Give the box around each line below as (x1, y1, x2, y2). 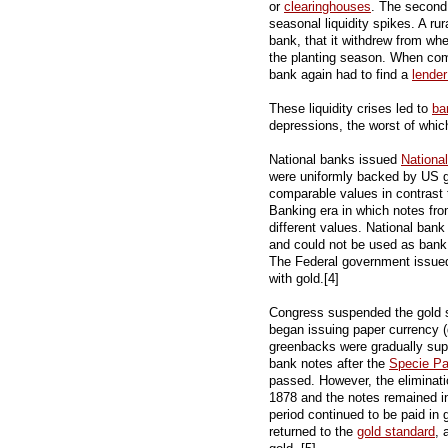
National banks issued (269, 152, 401, 167)
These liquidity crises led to (269, 101, 432, 116)
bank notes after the (269, 356, 389, 371)
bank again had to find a (269, 67, 412, 82)
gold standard (357, 424, 435, 439)
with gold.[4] (269, 271, 339, 286)
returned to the (269, 424, 357, 439)
